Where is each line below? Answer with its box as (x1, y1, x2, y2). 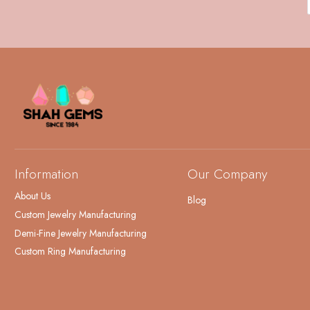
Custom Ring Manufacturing (14, 244, 126, 259)
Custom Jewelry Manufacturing (14, 207, 136, 221)
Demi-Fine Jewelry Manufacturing (14, 226, 147, 240)
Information (14, 163, 78, 183)
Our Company (187, 163, 267, 183)
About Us (14, 189, 51, 203)
